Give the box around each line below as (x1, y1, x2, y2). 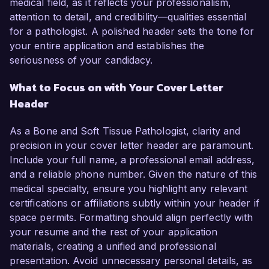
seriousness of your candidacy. (10, 54, 153, 67)
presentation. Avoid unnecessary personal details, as (10, 255, 253, 267)
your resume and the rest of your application (10, 226, 218, 238)
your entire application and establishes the (10, 40, 205, 52)
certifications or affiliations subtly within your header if (10, 197, 259, 210)
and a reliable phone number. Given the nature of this (10, 168, 258, 181)
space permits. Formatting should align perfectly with (10, 211, 253, 224)
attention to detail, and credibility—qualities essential (10, 11, 247, 23)
